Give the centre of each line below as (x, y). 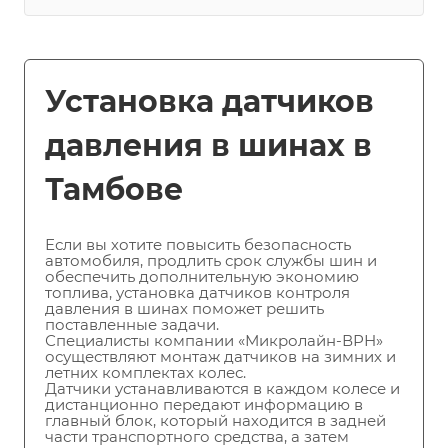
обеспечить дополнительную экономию (202, 277)
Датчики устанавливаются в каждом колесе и (222, 389)
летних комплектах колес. (145, 373)
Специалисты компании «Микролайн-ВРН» (214, 341)
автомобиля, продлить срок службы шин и (211, 261)
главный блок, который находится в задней (215, 421)
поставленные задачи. (132, 325)
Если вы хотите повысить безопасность (198, 245)
